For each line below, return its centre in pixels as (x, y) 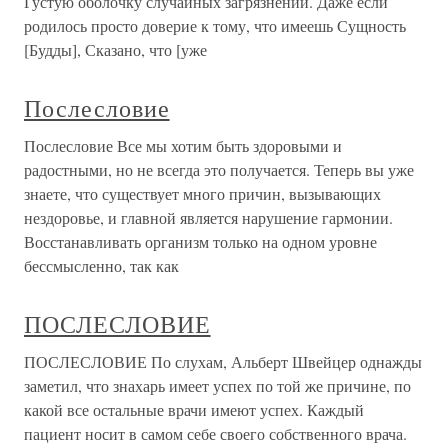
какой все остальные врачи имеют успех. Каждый (194, 409)
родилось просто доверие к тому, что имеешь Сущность (215, 25)
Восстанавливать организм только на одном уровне (200, 241)
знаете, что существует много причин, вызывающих (202, 193)
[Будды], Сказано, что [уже (115, 49)
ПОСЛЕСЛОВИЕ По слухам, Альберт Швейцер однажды (223, 361)
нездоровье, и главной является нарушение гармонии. (208, 217)
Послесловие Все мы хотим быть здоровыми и (183, 145)
